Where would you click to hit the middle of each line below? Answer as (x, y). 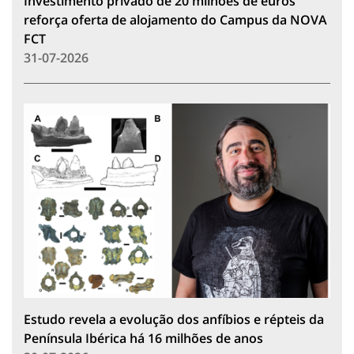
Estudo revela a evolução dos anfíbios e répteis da (174, 319)
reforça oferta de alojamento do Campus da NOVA (175, 19)
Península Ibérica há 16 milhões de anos (143, 338)
